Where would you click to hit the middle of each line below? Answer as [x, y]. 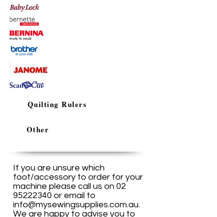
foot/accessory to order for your [78, 177]
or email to [74, 196]
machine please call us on [65, 186]
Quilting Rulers [57, 104]
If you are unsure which [59, 168]
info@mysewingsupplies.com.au [76, 205]
